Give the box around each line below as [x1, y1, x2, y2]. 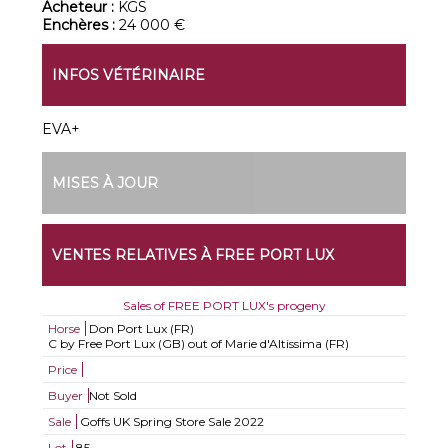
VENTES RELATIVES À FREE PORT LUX [52, 246, 335, 264]
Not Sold [88, 388, 137, 403]
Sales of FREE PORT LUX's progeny [122, 298, 326, 313]
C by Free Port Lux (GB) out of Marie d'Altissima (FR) [47, 336, 349, 351]
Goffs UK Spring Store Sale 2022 [76, 414, 264, 429]
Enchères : [42, 16, 120, 34]
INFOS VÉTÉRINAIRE [52, 66, 206, 84]
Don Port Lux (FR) [88, 321, 194, 336]
